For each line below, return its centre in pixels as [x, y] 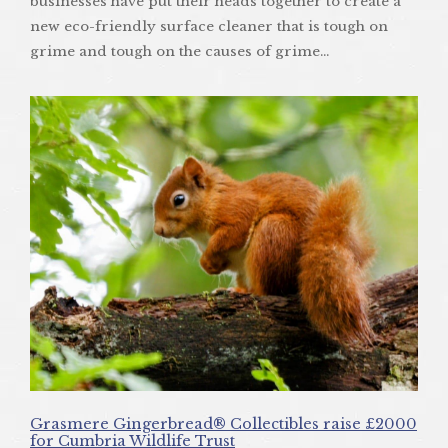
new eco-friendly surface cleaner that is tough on [209, 27]
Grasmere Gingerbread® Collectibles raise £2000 [223, 423]
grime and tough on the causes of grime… [179, 52]
